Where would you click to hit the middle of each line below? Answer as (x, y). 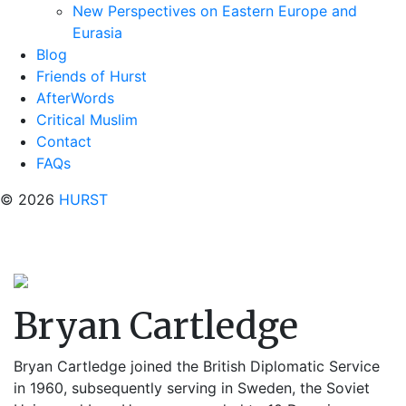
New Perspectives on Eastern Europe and (215, 11)
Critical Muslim (87, 120)
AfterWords (75, 98)
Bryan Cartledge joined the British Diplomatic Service (197, 366)
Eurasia (97, 33)
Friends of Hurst (92, 76)
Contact (64, 141)
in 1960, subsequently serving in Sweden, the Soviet (192, 388)
